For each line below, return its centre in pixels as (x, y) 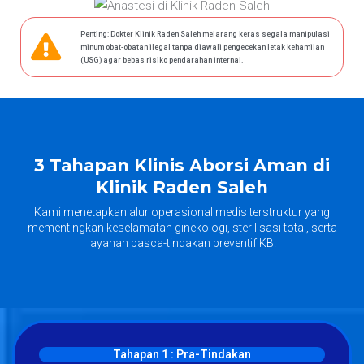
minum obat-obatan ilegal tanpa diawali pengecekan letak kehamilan (203, 47)
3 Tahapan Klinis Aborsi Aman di (182, 165)
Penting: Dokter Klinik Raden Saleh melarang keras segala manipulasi (206, 34)
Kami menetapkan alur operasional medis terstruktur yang (182, 212)
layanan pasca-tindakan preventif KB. (182, 243)
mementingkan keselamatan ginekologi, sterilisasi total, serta (182, 227)
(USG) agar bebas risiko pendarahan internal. (162, 60)
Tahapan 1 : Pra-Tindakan (182, 354)
